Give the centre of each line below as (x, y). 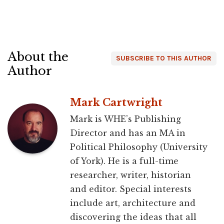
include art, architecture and (133, 203)
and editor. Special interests (131, 189)
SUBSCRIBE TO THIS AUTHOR (164, 58)
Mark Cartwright (116, 103)
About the (38, 57)
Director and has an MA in (128, 133)
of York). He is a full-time (124, 161)
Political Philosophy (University (139, 147)
